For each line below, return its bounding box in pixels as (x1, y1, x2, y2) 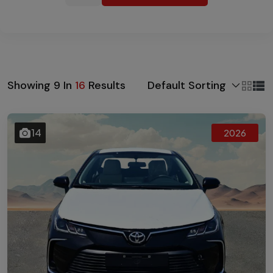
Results (85, 78, 126, 93)
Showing (7, 78, 54, 93)
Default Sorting (147, 77, 226, 93)
